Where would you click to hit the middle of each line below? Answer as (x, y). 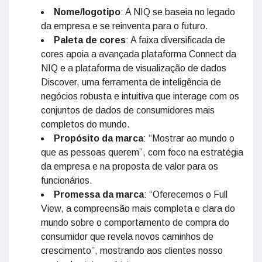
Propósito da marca (99, 138)
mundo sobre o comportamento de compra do (135, 223)
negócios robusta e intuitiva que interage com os (140, 96)
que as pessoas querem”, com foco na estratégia (142, 152)
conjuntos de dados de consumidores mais (128, 110)
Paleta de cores (90, 40)
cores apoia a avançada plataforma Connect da (139, 54)
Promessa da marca (99, 194)
